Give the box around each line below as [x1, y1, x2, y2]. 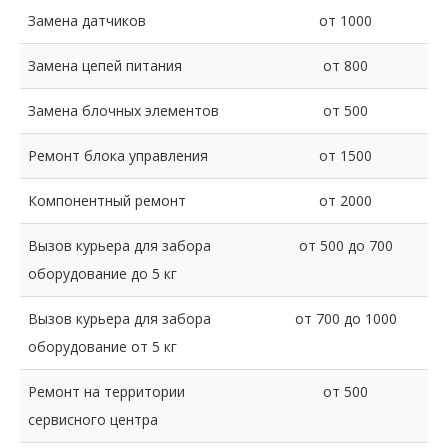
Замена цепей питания [28, 56, 182, 75]
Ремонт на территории [28, 382, 185, 401]
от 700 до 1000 [294, 309, 397, 328]
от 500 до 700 [298, 236, 393, 255]
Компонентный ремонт [28, 191, 186, 210]
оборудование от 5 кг [28, 337, 177, 356]
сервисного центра [28, 410, 158, 429]
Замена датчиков [28, 11, 146, 30]
